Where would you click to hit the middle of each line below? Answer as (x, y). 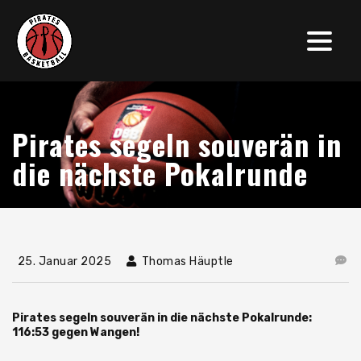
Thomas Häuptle (186, 261)
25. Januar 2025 (63, 261)
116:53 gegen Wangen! (76, 332)
